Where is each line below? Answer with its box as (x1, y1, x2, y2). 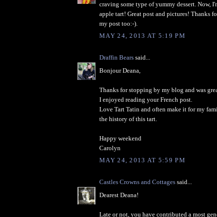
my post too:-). (99, 19, 138, 27)
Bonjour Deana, (99, 66, 140, 74)
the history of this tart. (99, 115, 157, 123)
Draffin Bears (99, 54, 134, 62)
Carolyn (99, 144, 121, 152)
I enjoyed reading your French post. (99, 95, 192, 103)
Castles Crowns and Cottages (99, 178, 175, 186)
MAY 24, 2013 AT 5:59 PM (99, 156, 186, 164)
